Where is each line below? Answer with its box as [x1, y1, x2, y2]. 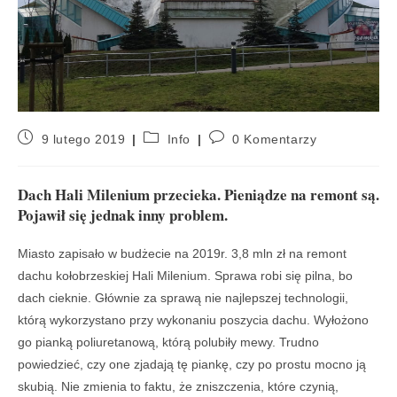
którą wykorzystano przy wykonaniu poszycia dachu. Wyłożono [18, 312, 369, 327]
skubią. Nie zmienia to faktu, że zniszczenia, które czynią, [18, 378, 339, 393]
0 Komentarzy [232, 131, 317, 146]
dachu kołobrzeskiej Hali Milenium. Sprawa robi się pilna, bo [18, 268, 353, 283]
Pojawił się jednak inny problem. [18, 203, 228, 226]
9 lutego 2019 [41, 131, 126, 146]
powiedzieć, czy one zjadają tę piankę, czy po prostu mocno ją [18, 356, 366, 371]
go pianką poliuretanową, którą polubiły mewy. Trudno [18, 334, 319, 349]
